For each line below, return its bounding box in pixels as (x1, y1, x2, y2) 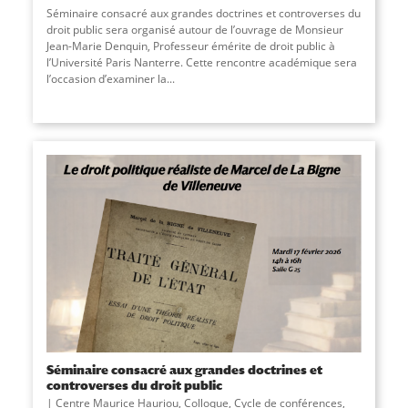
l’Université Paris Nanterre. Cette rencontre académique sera (46, 55, 357, 71)
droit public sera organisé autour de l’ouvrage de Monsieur (46, 22, 343, 38)
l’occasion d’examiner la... (46, 71, 175, 87)
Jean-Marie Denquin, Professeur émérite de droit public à (46, 38, 335, 55)
